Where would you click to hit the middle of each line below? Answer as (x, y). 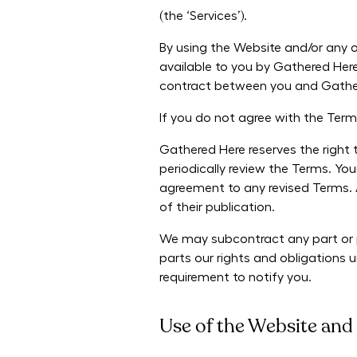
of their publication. (217, 208)
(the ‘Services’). (203, 16)
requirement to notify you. (235, 278)
